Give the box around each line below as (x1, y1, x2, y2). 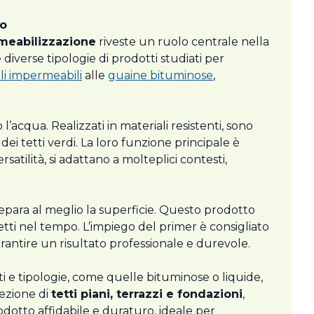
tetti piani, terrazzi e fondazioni (51, 287, 243, 301)
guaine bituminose (108, 69, 213, 83)
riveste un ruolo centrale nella (96, 35, 269, 49)
